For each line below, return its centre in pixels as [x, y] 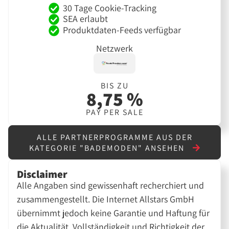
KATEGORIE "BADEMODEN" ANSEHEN [108, 148]
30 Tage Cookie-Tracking [109, 8]
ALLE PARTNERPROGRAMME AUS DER [114, 137]
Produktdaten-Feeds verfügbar [122, 30]
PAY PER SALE [114, 112]
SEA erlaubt [85, 19]
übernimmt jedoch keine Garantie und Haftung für [113, 213]
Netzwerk [114, 48]
